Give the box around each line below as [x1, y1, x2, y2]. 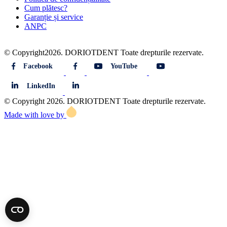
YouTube [110, 62, 138, 70]
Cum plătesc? [24, 3, 67, 12]
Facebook [23, 62, 53, 70]
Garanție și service [24, 12, 83, 21]
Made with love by [4, 110, 66, 120]
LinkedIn [27, 82, 56, 90]
